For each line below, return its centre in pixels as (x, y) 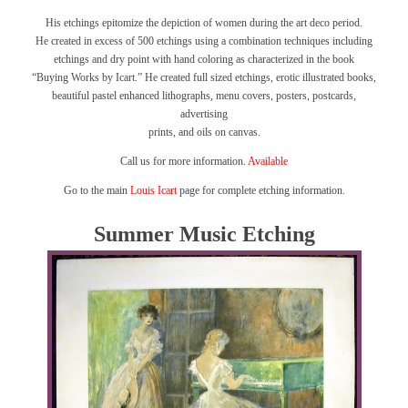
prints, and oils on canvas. (204, 132)
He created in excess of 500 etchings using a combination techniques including (204, 41)
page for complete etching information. (260, 190)
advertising (204, 114)
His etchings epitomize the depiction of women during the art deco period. (204, 23)
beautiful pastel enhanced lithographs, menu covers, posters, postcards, (204, 96)
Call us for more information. (184, 161)
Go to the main (97, 190)
